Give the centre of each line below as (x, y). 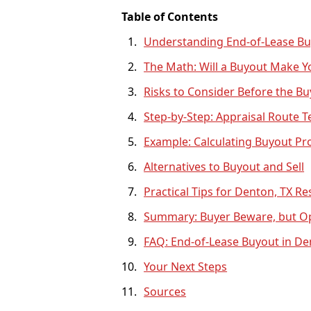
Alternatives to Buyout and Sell (224, 166)
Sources (165, 291)
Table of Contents (170, 16)
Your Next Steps (186, 266)
